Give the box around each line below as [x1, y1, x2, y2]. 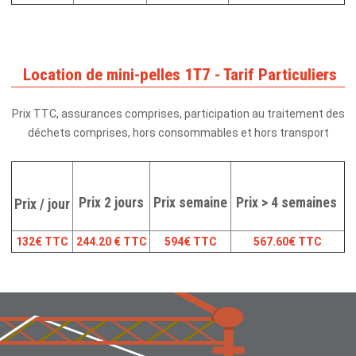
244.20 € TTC [75, 235, 147, 249]
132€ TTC [16, 235, 68, 249]
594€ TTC [164, 235, 217, 249]
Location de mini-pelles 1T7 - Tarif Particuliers [19, 64, 337, 84]
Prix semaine [153, 195, 227, 211]
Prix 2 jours [79, 195, 144, 211]
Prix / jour [14, 196, 70, 213]
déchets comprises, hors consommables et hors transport [27, 126, 329, 140]
